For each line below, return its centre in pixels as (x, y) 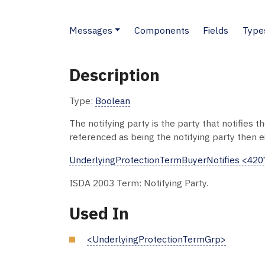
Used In (99, 214)
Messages (91, 30)
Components (161, 30)
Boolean (113, 100)
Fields (216, 30)
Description (114, 75)
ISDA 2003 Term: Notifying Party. (139, 182)
